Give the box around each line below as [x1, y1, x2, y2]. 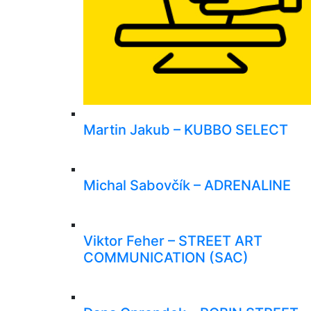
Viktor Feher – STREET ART [83, 232, 262, 249]
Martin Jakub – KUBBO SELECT [83, 121, 288, 138]
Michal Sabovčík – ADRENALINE [83, 176, 291, 194]
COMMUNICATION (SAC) [83, 249, 249, 266]
